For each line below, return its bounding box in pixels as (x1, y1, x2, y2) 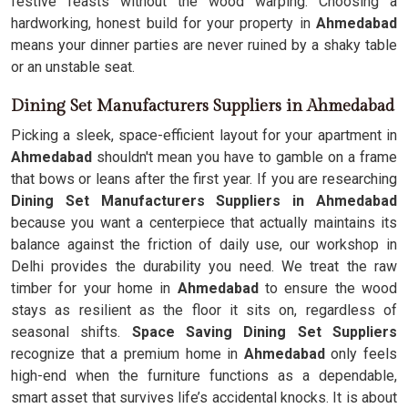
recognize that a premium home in (11, 345, 244, 362)
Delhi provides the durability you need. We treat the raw (11, 258, 397, 275)
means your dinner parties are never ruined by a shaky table (11, 36, 397, 54)
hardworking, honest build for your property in (11, 15, 316, 32)
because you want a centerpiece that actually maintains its (11, 214, 397, 231)
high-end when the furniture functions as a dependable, (11, 367, 397, 384)
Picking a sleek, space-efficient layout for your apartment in (11, 127, 397, 144)
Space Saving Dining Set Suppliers (131, 323, 398, 341)
